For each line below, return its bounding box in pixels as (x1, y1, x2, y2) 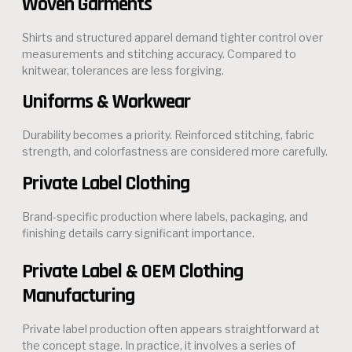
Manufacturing (22, 283, 134, 310)
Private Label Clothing (22, 170, 189, 196)
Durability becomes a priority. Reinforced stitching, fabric (22, 128, 314, 142)
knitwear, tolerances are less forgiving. (22, 63, 224, 77)
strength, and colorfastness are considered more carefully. (22, 145, 328, 159)
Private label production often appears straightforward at (22, 322, 320, 336)
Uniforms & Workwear (22, 89, 190, 115)
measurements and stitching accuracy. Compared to (22, 46, 296, 60)
